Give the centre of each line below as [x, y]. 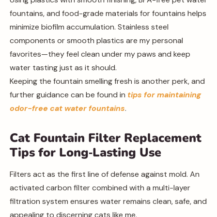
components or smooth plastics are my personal [96, 40]
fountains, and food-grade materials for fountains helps [108, 13]
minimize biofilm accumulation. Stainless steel [89, 27]
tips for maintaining [164, 95]
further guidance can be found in [69, 95]
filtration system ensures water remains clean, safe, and [108, 201]
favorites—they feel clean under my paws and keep [100, 54]
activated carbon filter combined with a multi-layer [100, 188]
